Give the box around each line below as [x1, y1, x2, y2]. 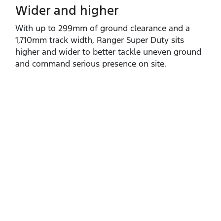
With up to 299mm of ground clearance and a [15, 23, 190, 34]
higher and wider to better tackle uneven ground [15, 46, 201, 58]
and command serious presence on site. [15, 58, 166, 70]
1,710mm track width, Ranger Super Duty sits [15, 35, 184, 46]
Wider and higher [15, 2, 119, 19]
